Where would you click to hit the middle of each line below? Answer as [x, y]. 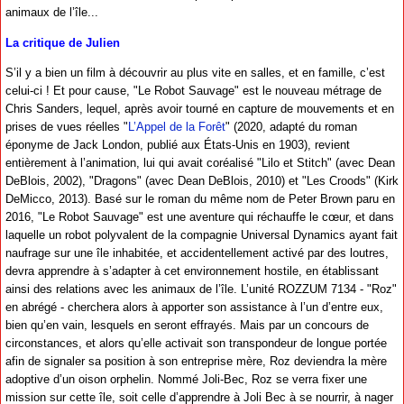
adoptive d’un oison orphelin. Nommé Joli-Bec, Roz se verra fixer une [186, 379]
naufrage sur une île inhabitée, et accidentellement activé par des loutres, [197, 252]
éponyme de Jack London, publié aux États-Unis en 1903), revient [178, 144]
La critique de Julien [63, 42]
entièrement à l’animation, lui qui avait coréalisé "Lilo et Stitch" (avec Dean [200, 162]
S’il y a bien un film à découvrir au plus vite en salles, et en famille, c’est [195, 72]
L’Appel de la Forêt [177, 126]
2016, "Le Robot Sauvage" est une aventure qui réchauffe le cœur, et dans [200, 216]
